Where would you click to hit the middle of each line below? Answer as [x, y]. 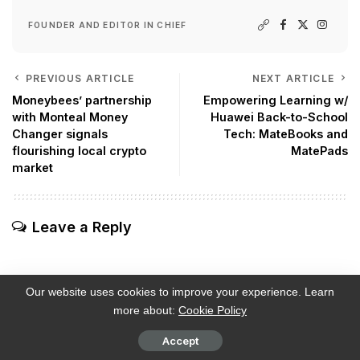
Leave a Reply [82, 227]
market [33, 168]
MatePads [319, 151]
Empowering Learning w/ [276, 100]
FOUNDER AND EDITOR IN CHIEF [108, 25]
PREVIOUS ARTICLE [80, 79]
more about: [146, 310]
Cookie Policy [213, 310]
